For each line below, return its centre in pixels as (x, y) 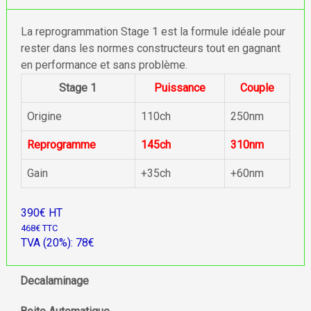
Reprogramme (61, 145)
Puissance (179, 88)
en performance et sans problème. (104, 65)
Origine (44, 116)
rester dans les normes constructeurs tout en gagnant (150, 48)
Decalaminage (54, 281)
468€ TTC (39, 228)
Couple (257, 88)
